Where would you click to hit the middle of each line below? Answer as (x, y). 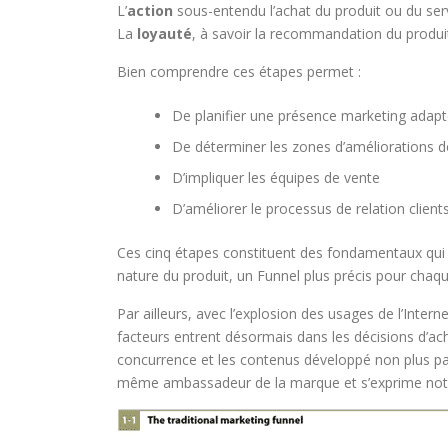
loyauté (164, 33)
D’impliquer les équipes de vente (276, 177)
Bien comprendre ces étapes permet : (239, 71)
